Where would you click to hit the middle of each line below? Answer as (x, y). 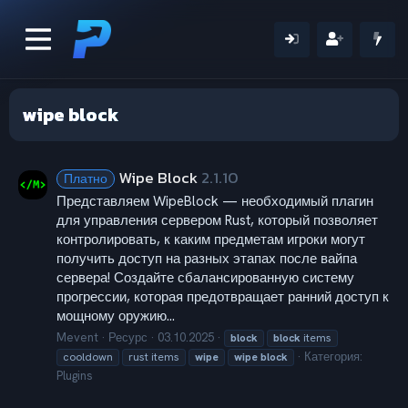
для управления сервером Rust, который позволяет (217, 221)
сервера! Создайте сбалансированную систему (205, 278)
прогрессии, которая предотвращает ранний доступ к (223, 297)
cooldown (88, 357)
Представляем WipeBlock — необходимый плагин (215, 202)
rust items (154, 357)
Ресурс (128, 337)
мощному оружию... (116, 316)
